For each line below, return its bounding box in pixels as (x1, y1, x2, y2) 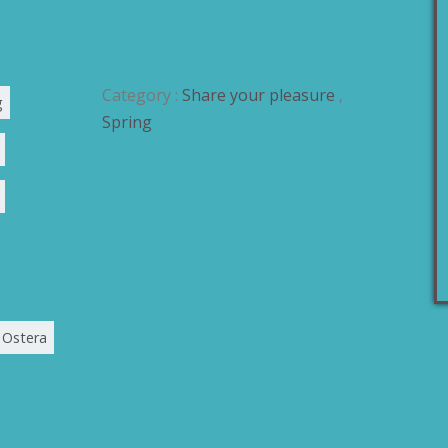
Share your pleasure (181, 84, 335, 107)
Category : (101, 84, 182, 107)
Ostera (2, 328, 47, 348)
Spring (101, 111, 152, 134)
